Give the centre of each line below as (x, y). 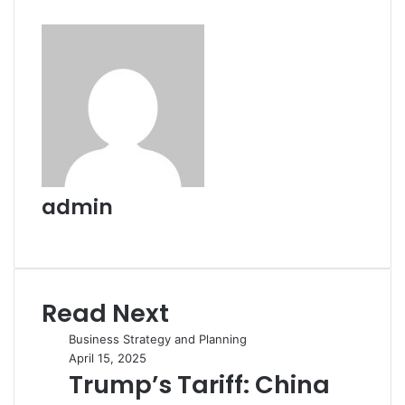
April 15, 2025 (108, 358)
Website (63, 230)
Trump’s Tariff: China (199, 385)
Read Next (105, 313)
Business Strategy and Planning (158, 339)
